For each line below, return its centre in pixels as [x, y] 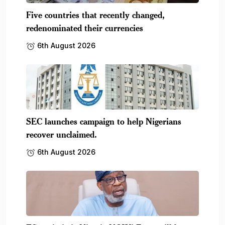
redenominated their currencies [85, 27]
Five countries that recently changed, [95, 14]
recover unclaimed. [62, 134]
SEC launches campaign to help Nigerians [104, 121]
